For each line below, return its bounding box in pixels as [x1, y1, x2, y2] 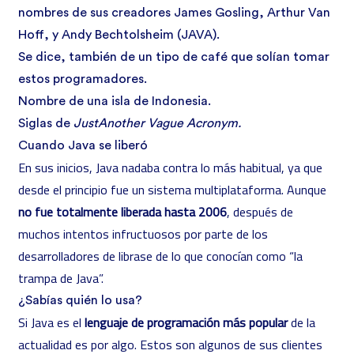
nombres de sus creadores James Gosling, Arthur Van [18, 6, 330, 19]
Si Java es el [18, 314, 85, 331]
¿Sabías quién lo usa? [18, 294, 142, 307]
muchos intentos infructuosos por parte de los [18, 225, 268, 243]
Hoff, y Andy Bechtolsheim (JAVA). [18, 28, 220, 41]
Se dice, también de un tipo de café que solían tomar [18, 51, 330, 63]
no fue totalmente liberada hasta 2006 [18, 203, 227, 220]
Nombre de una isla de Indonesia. [18, 95, 211, 107]
